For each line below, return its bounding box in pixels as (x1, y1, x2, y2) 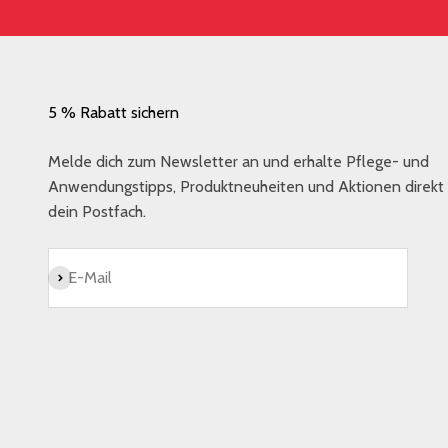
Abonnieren (47, 267, 129, 287)
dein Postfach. (48, 201, 146, 221)
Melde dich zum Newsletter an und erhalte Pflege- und (48, 151, 429, 171)
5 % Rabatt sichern (48, 102, 179, 122)
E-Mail (68, 268, 112, 288)
